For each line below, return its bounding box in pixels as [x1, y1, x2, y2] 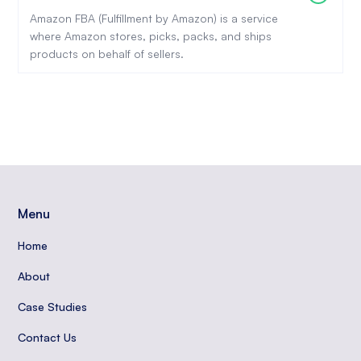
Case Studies [18, 300, 88, 313]
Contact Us [18, 330, 77, 344]
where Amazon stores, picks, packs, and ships [29, 29, 272, 43]
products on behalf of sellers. [29, 47, 184, 60]
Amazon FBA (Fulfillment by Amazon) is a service [29, 11, 278, 25]
